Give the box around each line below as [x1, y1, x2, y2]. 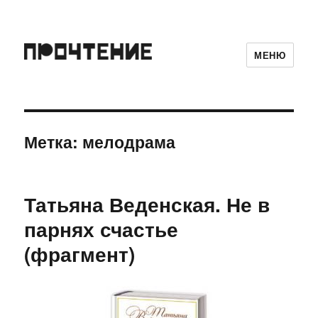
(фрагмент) [24, 239, 136, 268]
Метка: [24, 130, 83, 153]
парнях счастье [24, 214, 179, 243]
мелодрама [82, 130, 176, 153]
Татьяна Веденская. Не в [24, 190, 270, 219]
